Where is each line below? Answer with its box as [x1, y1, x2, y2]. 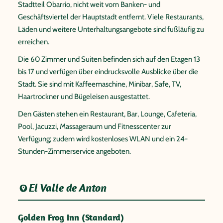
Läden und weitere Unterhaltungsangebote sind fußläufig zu [18, 25, 204, 34]
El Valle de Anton [29, 181, 107, 195]
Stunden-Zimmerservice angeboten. [18, 147, 131, 156]
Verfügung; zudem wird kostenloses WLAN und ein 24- [18, 134, 188, 143]
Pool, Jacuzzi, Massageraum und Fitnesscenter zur [18, 122, 171, 131]
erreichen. [18, 37, 49, 46]
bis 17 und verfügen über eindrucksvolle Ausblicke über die [18, 67, 198, 76]
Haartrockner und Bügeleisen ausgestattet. [18, 92, 150, 101]
